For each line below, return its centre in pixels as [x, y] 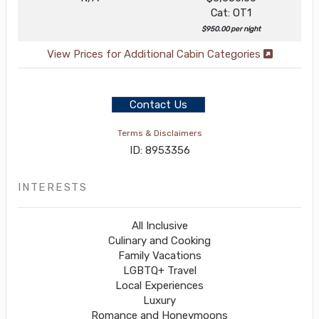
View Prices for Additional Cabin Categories [155, 54]
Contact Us [158, 104]
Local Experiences [159, 285]
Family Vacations [159, 255]
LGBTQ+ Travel [159, 270]
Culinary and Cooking [159, 240]
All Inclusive [159, 225]
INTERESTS [53, 187]
